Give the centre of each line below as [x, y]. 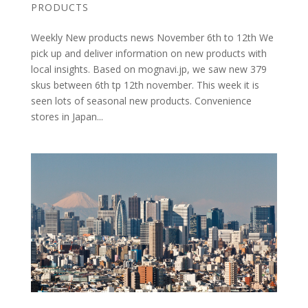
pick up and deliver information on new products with [148, 53]
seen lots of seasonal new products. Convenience [141, 100]
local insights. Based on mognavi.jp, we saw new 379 [148, 69]
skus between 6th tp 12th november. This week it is [145, 85]
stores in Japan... [67, 116]
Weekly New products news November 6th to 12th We [152, 37]
